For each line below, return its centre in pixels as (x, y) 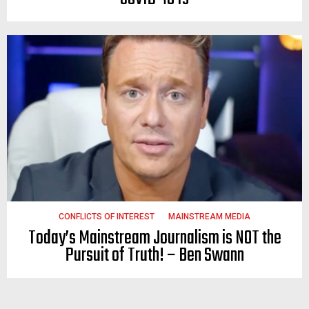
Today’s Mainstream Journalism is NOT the (154, 238)
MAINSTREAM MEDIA (209, 216)
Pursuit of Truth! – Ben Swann (154, 255)
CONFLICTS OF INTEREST (107, 216)
